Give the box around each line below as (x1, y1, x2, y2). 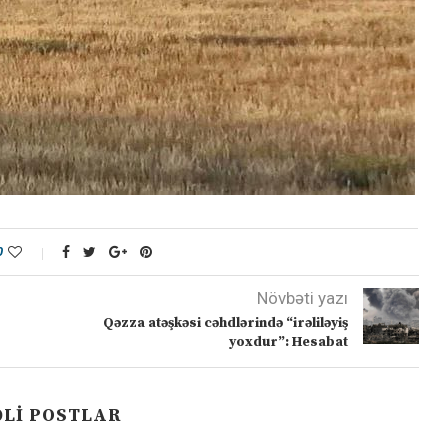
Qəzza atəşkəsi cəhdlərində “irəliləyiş (102, 314, 348, 333)
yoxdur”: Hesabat (228, 333, 348, 352)
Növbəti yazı (256, 288, 348, 309)
